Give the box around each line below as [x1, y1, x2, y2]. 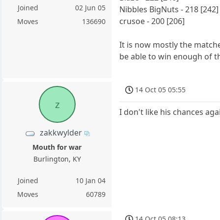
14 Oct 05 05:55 [135, 85, 186, 95]
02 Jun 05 [75, 2, 106, 12]
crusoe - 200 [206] [119, 16, 185, 27]
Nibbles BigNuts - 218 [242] [119, 4, 219, 15]
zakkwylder [39, 127, 82, 138]
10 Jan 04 [76, 176, 106, 186]
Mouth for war [32, 142, 82, 152]
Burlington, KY [33, 154, 81, 164]
